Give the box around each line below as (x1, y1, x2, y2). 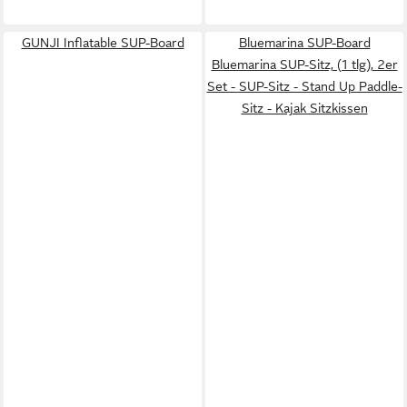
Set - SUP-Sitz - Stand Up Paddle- (206, 78, 402, 94)
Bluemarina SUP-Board (238, 35, 371, 50)
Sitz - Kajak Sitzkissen (241, 100, 368, 115)
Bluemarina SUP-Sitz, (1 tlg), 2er (211, 56, 398, 72)
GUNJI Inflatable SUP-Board (21, 35, 184, 50)
